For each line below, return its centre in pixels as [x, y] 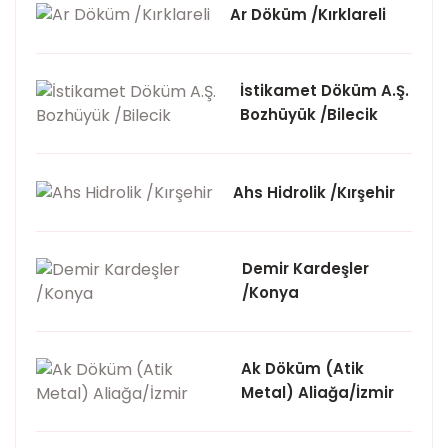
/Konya [270, 292]
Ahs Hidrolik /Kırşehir [314, 192]
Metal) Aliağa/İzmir [317, 392]
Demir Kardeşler [305, 268]
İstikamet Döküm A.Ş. [324, 90]
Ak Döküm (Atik [302, 368]
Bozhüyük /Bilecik [309, 114]
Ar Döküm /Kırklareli [308, 14]
